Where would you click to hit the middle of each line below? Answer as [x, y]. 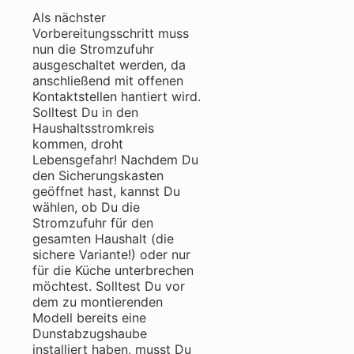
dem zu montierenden [98, 301]
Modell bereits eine [89, 317]
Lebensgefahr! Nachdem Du [115, 159]
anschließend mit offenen [108, 80]
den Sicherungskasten [98, 175]
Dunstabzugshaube [90, 333]
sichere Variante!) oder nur [111, 254]
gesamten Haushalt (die [103, 238]
